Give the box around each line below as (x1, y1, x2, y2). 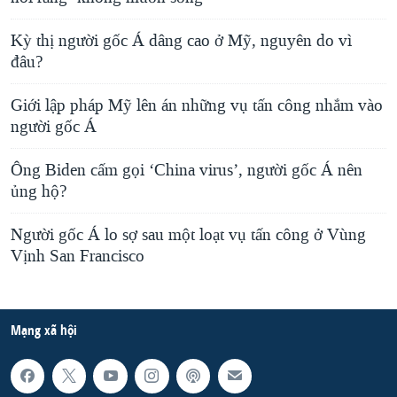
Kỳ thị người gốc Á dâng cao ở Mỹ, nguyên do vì (11, 30, 352, 52)
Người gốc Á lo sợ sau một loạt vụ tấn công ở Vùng (11, 224, 366, 246)
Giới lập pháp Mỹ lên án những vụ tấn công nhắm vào (11, 95, 383, 117)
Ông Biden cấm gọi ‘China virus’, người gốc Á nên (11, 160, 362, 182)
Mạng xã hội (11, 321, 77, 340)
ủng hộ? (11, 181, 66, 203)
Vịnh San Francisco (11, 245, 144, 268)
